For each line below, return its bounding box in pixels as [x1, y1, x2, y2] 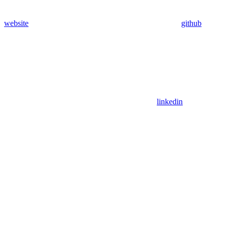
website [4, 18, 28, 27]
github [181, 18, 202, 27]
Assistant [4, 195, 33, 205]
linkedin [157, 97, 183, 106]
